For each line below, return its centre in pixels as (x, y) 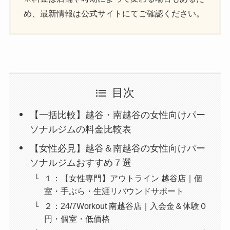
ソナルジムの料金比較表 (81, 129)
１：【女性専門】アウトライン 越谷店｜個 (123, 178)
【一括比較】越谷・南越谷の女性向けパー (118, 115)
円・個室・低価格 (77, 218)
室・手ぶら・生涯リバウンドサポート (114, 191)
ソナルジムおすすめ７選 (81, 162)
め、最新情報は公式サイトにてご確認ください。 (114, 13)
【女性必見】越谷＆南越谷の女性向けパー (118, 148)
